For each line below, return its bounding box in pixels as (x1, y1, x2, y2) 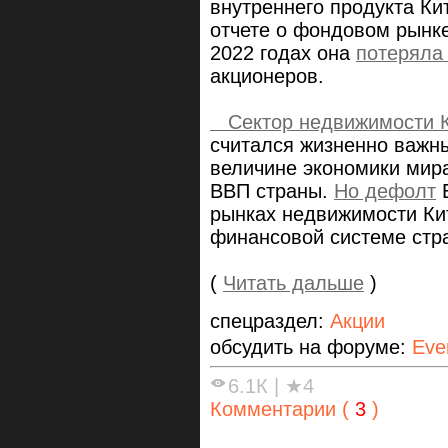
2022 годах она (210, 41, 356, 64)
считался (210, 133, 300, 156)
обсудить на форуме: (210, 335, 412, 358)
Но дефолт (334, 179, 436, 202)
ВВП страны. (210, 179, 334, 202)
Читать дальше (223, 271, 364, 294)
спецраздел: (210, 309, 330, 332)
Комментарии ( (210, 398, 349, 421)
